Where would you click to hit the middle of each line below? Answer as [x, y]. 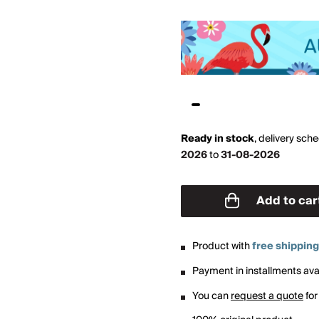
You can [211, 297]
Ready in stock [218, 139]
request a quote [267, 297]
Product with [222, 247]
